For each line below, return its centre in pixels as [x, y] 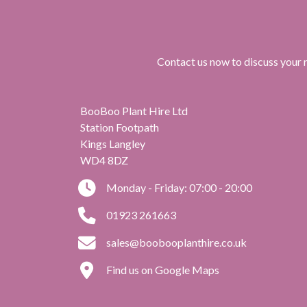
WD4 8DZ [104, 160]
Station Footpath [120, 127]
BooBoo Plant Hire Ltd [134, 110]
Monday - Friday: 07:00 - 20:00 [178, 187]
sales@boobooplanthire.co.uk [175, 242]
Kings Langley [113, 143]
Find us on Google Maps [162, 269]
